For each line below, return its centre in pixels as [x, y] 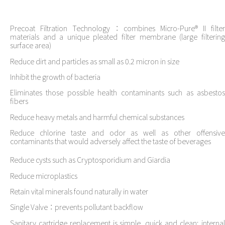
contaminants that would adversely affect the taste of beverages [110, 141]
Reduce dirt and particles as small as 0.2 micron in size [95, 61]
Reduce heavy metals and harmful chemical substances [97, 117]
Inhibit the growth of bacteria [55, 77]
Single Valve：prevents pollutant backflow [77, 207]
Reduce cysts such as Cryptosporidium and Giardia [90, 160]
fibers [19, 101]
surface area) [31, 45]
